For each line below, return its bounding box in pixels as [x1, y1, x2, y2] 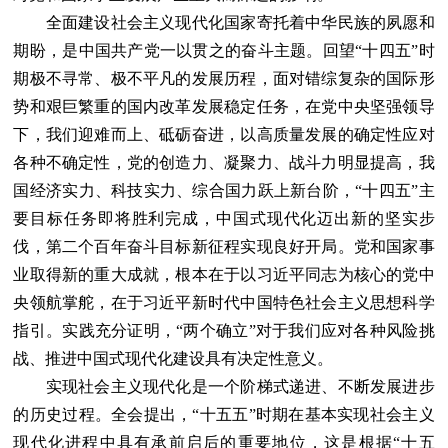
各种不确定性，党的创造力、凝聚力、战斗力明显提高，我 [13, 153, 435, 171]
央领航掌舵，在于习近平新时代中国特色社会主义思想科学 [13, 293, 435, 311]
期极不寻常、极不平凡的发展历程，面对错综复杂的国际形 [13, 69, 435, 87]
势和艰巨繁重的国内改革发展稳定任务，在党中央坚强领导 [13, 97, 435, 115]
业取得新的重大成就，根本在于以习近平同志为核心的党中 [13, 265, 435, 283]
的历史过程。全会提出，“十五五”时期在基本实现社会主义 [13, 405, 435, 423]
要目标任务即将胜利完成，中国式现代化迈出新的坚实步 [13, 209, 435, 227]
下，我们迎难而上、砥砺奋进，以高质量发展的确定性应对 [13, 125, 435, 143]
